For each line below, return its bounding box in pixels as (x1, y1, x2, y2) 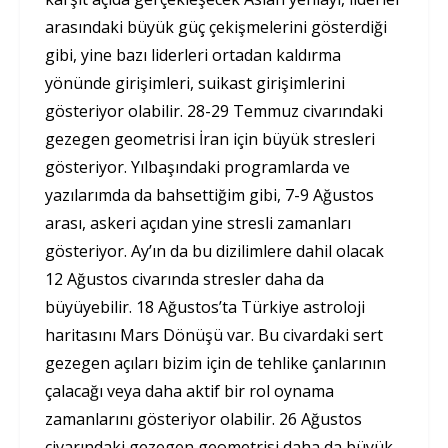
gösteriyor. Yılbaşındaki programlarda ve (45, 155, 350, 178)
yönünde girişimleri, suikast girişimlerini (45, 71, 345, 94)
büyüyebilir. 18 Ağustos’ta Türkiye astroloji (45, 295, 365, 318)
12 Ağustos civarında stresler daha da (45, 267, 324, 290)
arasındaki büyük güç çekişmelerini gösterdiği (45, 15, 387, 38)
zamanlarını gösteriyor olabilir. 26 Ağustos (45, 407, 362, 430)
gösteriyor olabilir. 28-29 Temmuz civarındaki (45, 99, 383, 122)
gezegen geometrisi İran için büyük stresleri (45, 127, 375, 150)
